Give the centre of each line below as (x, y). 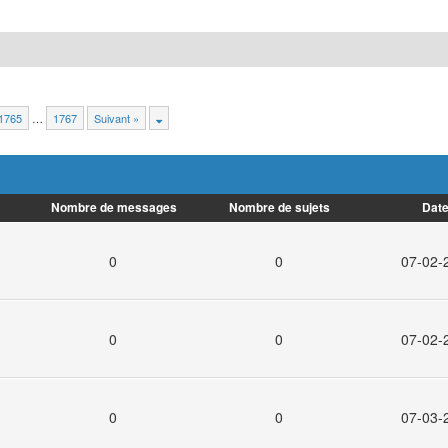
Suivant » (116, 118)
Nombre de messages (113, 208)
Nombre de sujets (279, 208)
